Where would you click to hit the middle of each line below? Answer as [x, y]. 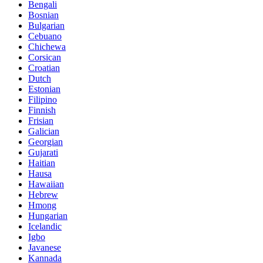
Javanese [45, 247]
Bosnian [43, 15]
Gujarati [43, 152]
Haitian [42, 163]
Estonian [44, 89]
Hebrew [43, 194]
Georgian [45, 141]
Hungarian [48, 215]
